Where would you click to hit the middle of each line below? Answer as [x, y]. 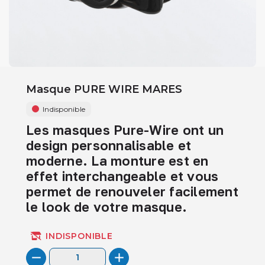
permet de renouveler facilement [132, 191]
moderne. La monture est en [117, 160]
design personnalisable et [109, 145]
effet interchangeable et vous [122, 176]
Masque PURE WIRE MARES [104, 89]
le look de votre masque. [106, 206]
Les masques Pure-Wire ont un [125, 130]
